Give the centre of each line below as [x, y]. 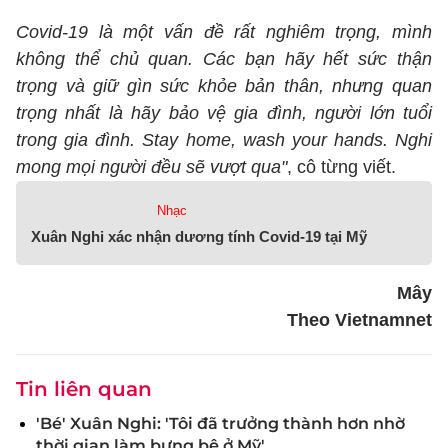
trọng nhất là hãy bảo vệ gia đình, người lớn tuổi [224, 113]
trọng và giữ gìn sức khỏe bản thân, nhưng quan [224, 86]
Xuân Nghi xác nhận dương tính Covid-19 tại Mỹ [199, 236]
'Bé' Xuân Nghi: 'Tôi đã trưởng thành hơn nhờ [220, 423]
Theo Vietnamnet [359, 320]
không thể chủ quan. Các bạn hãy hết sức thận [224, 59]
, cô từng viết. [341, 167]
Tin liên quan [84, 389]
